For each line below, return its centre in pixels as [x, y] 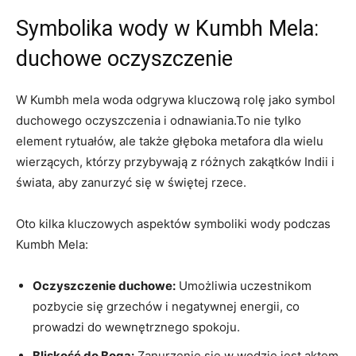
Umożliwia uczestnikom [244, 285]
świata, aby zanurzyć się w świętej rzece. [131, 182]
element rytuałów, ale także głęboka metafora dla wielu [170, 141]
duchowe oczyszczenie [124, 58]
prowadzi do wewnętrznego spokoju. [136, 327]
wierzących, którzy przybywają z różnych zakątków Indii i [175, 161]
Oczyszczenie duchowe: [104, 285]
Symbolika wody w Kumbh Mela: [167, 28]
